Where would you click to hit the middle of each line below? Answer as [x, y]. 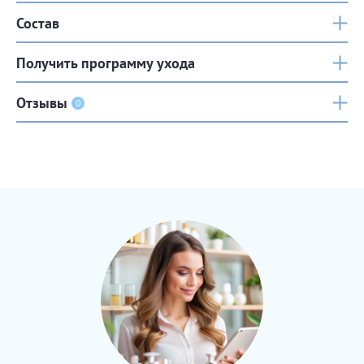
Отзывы [42, 102]
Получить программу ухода [106, 63]
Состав [38, 23]
